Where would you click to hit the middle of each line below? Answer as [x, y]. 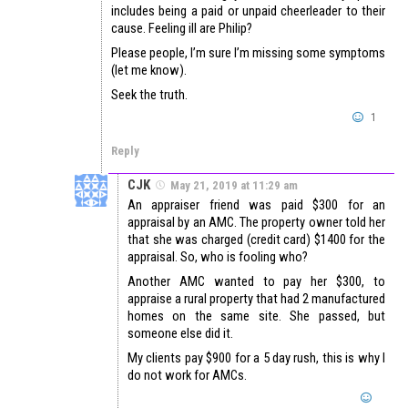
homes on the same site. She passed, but [256, 316]
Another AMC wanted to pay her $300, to [256, 282]
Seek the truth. [149, 95]
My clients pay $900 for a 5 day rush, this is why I [256, 358]
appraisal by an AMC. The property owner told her [256, 223]
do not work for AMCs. [187, 376]
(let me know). [149, 71]
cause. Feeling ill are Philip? [182, 29]
